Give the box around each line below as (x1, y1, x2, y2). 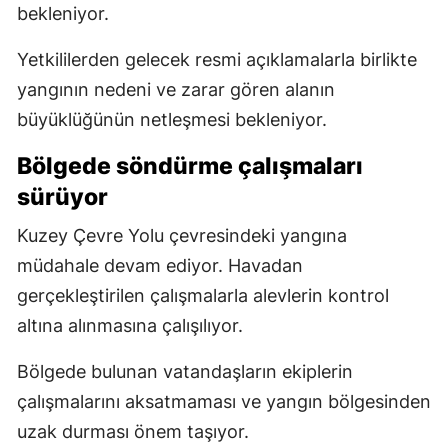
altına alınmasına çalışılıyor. (17, 315, 243, 337)
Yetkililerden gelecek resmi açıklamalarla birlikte (17, 49, 417, 71)
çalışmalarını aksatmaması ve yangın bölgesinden (17, 391, 431, 413)
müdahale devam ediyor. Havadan (17, 255, 303, 277)
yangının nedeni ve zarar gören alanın (17, 79, 335, 101)
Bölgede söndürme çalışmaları (17, 152, 363, 181)
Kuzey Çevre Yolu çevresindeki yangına (17, 225, 347, 247)
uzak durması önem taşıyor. (17, 421, 249, 443)
